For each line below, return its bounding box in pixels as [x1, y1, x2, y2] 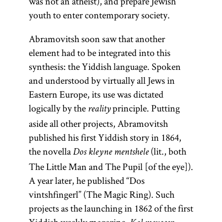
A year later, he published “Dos [28, 174, 145, 187]
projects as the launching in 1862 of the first [28, 202, 193, 215]
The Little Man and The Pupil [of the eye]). [28, 160, 193, 173]
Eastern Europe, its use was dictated [28, 88, 164, 101]
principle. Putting [110, 102, 180, 114]
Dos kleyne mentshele [72, 148, 149, 158]
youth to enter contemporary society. [28, 8, 170, 21]
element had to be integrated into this [28, 46, 170, 59]
